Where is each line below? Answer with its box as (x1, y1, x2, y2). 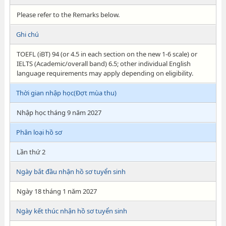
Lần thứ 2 (16, 147, 45, 156)
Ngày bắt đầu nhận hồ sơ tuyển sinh (16, 167, 126, 176)
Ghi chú (16, 30, 39, 39)
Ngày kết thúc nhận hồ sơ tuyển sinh (16, 206, 127, 215)
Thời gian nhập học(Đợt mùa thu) (16, 88, 117, 97)
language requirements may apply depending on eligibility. (16, 69, 193, 78)
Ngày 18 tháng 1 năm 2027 (16, 187, 97, 196)
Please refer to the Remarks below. (16, 10, 120, 19)
